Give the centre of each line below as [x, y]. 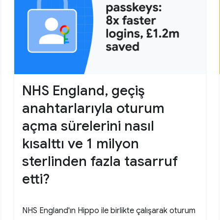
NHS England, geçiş [83, 90]
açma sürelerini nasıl [88, 126]
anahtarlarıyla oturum [93, 108]
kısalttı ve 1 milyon [80, 143]
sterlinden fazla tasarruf [100, 161]
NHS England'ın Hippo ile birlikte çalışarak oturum [109, 210]
